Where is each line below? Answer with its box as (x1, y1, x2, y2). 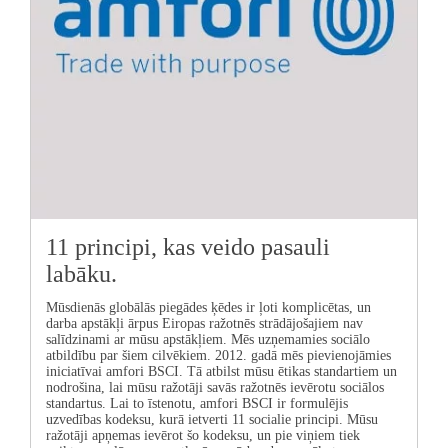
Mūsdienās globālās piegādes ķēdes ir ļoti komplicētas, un (46, 300, 371, 316)
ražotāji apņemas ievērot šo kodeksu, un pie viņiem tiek (46, 428, 360, 444)
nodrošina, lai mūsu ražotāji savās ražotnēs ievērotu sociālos (46, 380, 384, 396)
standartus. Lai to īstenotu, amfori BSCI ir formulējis (46, 396, 348, 412)
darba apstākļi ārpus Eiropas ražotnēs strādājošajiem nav (46, 316, 363, 332)
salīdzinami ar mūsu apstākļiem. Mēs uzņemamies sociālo (46, 332, 370, 348)
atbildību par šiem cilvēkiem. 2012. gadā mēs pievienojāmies (46, 348, 391, 364)
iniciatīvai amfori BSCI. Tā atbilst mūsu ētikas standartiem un (46, 364, 397, 380)
